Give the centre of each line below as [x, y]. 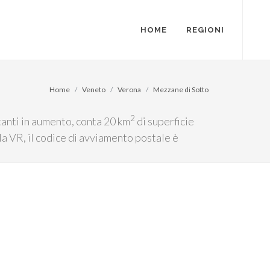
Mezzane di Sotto [181, 89]
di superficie [165, 121]
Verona [129, 89]
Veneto [94, 89]
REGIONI [205, 30]
